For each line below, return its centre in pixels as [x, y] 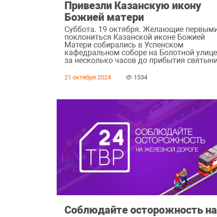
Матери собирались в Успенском [124, 45]
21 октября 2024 [88, 77]
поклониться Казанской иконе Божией [135, 37]
